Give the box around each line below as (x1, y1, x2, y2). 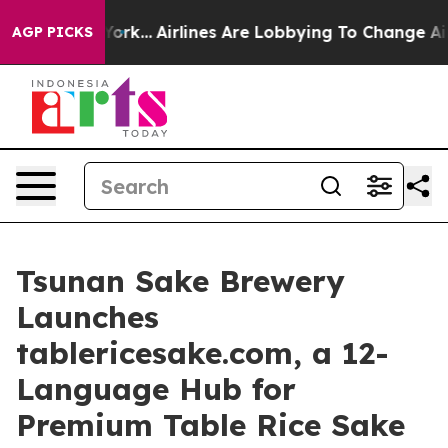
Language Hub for (16, 370, 296, 408)
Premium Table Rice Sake (16, 406, 405, 444)
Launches (16, 298, 159, 336)
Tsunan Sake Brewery (16, 262, 345, 300)
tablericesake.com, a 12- (16, 334, 389, 372)
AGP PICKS (12, 23, 93, 41)
